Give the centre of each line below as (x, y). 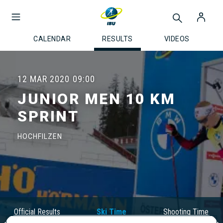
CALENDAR (52, 39)
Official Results (37, 212)
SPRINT (48, 116)
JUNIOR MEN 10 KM (96, 99)
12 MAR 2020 (44, 79)
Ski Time (111, 212)
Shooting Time (186, 212)
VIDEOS (177, 39)
